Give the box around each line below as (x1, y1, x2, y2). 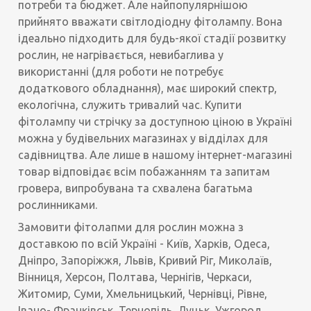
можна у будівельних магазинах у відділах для (18, 132, 269, 145)
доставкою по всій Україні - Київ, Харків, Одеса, (18, 237, 271, 251)
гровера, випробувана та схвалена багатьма (18, 182, 253, 195)
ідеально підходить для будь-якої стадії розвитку (18, 32, 287, 45)
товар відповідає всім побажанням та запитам (18, 165, 271, 178)
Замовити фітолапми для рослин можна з (18, 221, 244, 234)
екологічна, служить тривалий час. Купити (18, 99, 242, 112)
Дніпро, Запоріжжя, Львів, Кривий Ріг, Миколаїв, (18, 254, 273, 267)
